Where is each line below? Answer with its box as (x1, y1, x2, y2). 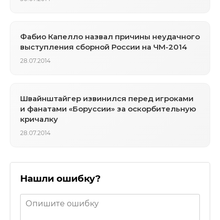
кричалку (20, 114, 58, 124)
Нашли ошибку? (20, 172, 101, 184)
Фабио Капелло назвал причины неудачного (20, 31, 200, 41)
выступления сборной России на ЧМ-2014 (20, 42, 187, 52)
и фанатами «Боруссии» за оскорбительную (20, 104, 196, 113)
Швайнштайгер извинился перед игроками (20, 93, 193, 103)
